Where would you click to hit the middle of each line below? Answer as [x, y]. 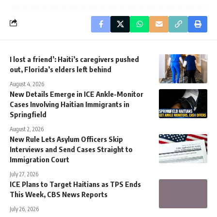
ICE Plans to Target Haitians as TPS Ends [75, 184]
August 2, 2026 [27, 129]
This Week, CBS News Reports [59, 194]
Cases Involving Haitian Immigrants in [70, 104]
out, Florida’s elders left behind [61, 70]
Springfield [28, 115]
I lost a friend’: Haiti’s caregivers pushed [74, 59]
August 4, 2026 [27, 84]
